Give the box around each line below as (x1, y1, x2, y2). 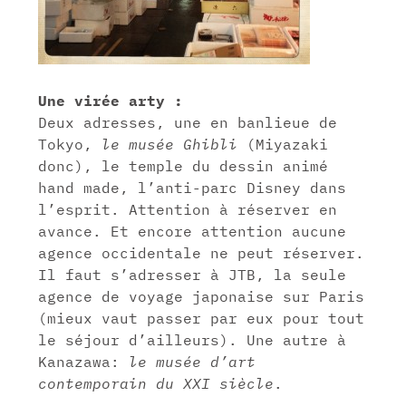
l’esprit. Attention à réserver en (38, 199, 338, 218)
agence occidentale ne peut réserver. (38, 243, 365, 262)
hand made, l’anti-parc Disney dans (38, 178, 347, 197)
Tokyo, (38, 134, 102, 153)
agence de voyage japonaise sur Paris (38, 286, 365, 305)
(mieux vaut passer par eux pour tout (38, 308, 365, 327)
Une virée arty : (38, 91, 184, 110)
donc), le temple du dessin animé (38, 156, 329, 175)
